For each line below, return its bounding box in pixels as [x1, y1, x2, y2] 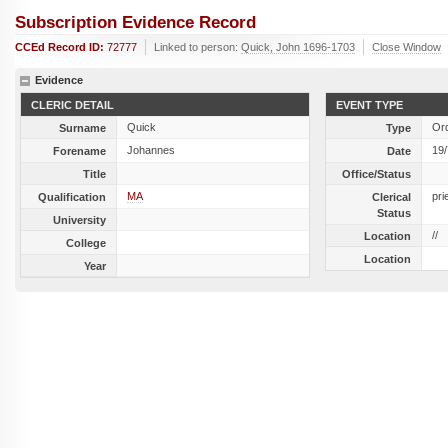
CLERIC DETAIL [31, 99, 114, 111]
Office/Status [342, 168, 412, 180]
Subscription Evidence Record [15, 13, 256, 32]
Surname [59, 122, 106, 134]
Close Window [372, 41, 441, 53]
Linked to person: [154, 41, 241, 53]
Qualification [38, 191, 106, 203]
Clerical [372, 191, 412, 203]
